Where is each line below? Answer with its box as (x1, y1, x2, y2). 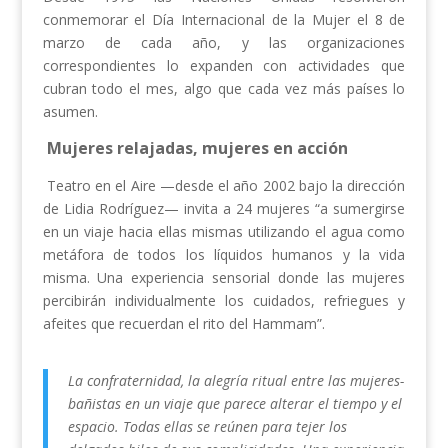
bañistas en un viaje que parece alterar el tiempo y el (67, 394, 402, 414)
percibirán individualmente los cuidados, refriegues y (42, 291, 406, 311)
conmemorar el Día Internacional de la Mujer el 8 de (42, 10, 406, 30)
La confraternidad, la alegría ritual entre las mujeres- (67, 371, 404, 391)
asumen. (42, 102, 98, 122)
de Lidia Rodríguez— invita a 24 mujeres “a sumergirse (42, 199, 406, 219)
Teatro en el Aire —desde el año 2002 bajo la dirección (46, 176, 406, 196)
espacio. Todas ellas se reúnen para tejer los (67, 417, 347, 437)
